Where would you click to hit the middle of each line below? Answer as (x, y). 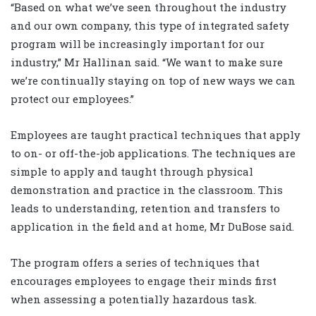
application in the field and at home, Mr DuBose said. (152, 227)
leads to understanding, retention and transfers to (145, 208)
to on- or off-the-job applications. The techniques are (153, 153)
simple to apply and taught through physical (132, 172)
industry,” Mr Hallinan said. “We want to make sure (147, 62)
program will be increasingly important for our (138, 44)
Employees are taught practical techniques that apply (156, 135)
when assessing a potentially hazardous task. (134, 299)
